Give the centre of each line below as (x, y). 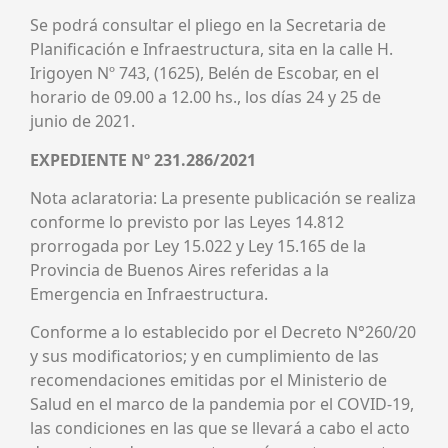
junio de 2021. (82, 121)
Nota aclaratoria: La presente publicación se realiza (223, 197)
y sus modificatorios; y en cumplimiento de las (204, 356)
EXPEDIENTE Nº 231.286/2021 (143, 159)
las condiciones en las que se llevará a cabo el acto (220, 428)
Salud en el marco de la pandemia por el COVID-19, (222, 404)
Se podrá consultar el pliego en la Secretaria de (208, 25)
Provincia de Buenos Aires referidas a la (179, 269)
